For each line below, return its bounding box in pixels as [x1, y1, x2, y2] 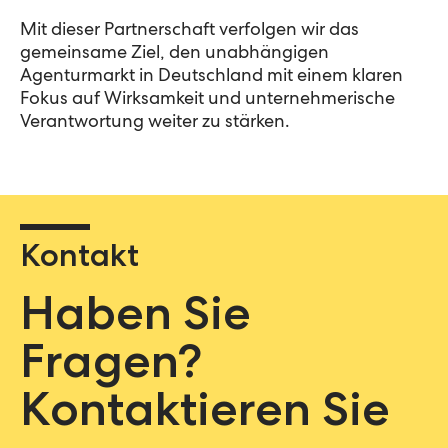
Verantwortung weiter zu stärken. [20, 113, 290, 132]
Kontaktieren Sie [20, 390, 390, 439]
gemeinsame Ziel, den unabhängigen [20, 44, 329, 63]
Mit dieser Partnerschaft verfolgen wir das [20, 21, 359, 40]
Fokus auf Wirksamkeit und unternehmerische [20, 90, 395, 109]
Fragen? [20, 342, 202, 391]
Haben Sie [20, 294, 251, 343]
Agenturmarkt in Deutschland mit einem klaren [20, 67, 403, 86]
